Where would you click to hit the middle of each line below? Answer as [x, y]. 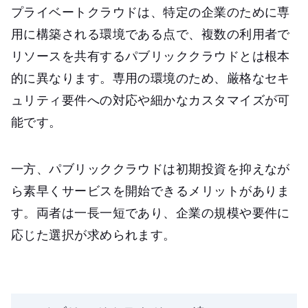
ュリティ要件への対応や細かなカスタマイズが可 [151, 100]
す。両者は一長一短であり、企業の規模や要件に [151, 213]
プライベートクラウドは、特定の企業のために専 [151, 12]
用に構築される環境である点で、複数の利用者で [151, 34]
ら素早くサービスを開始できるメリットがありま [151, 191]
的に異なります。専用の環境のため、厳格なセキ [151, 78]
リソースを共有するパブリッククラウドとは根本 [151, 56]
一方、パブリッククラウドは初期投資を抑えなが [151, 169]
